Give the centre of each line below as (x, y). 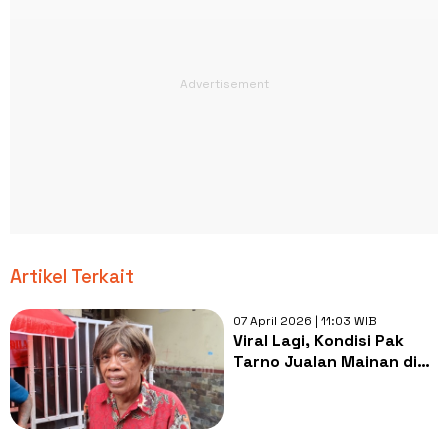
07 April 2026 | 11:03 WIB (304, 320)
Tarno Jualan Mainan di (324, 361)
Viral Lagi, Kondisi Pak (318, 340)
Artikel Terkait (72, 276)
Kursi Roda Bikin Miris (316, 382)
